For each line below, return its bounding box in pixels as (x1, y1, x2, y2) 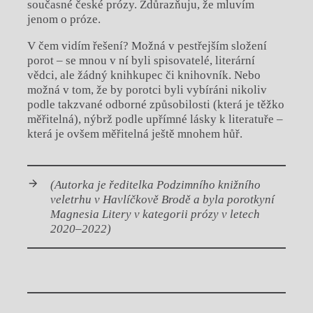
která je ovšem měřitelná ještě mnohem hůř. (27, 127, 242, 141)
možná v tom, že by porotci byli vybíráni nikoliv (27, 83, 267, 97)
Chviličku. (125, 282, 188, 298)
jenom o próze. (27, 13, 101, 27)
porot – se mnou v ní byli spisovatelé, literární (27, 54, 255, 68)
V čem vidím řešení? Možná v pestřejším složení (27, 39, 267, 53)
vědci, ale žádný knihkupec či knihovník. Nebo (27, 68, 261, 82)
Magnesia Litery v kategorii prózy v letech (50, 208, 260, 221)
